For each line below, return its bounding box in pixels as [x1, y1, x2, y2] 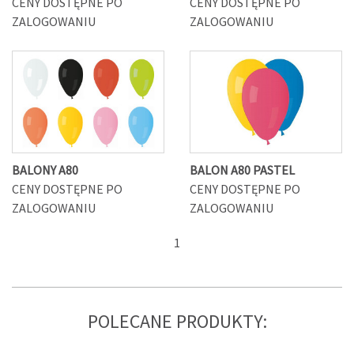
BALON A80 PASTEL [190, 162, 295, 178]
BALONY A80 [12, 162, 78, 178]
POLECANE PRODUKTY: [87, 309, 267, 333]
